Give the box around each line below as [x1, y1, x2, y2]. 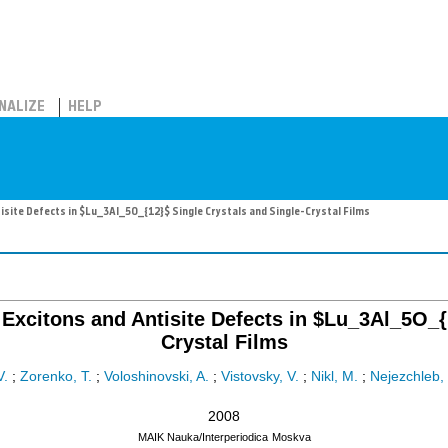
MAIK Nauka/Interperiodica [137, 431, 268, 444]
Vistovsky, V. [221, 369, 299, 385]
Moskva [271, 431, 311, 444]
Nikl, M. [311, 369, 358, 385]
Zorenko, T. [20, 369, 92, 385]
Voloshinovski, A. [104, 369, 209, 385]
